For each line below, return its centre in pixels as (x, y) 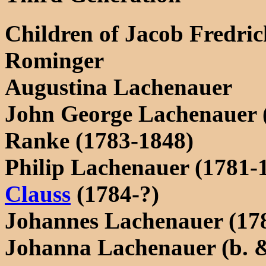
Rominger (54, 60)
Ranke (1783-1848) (99, 140)
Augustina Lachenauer (118, 87)
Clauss (38, 194)
